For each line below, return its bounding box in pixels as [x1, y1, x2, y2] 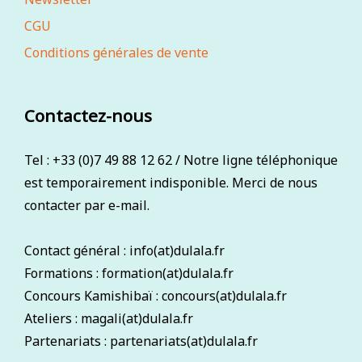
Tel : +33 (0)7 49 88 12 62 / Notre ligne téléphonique [24, 151, 338, 170]
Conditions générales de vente [24, 43, 208, 61]
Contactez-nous [24, 103, 152, 127]
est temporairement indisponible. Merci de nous [24, 174, 318, 192]
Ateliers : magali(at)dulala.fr [24, 309, 193, 328]
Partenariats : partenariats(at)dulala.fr [24, 332, 258, 351]
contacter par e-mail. [24, 196, 149, 215]
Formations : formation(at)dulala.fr [24, 264, 234, 283]
